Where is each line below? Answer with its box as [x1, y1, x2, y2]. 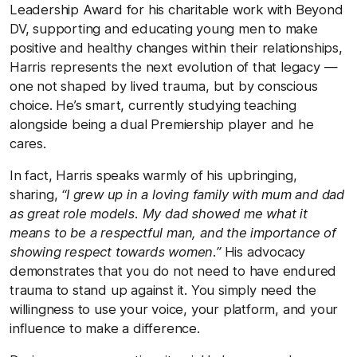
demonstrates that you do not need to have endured [10, 262, 337, 279]
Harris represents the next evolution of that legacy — [10, 58, 338, 75]
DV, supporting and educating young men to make [10, 20, 318, 37]
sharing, [10, 186, 62, 202]
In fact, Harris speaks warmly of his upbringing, [10, 167, 297, 183]
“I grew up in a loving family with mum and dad [61, 186, 345, 202]
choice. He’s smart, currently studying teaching [10, 96, 296, 113]
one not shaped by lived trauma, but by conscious [10, 77, 318, 94]
